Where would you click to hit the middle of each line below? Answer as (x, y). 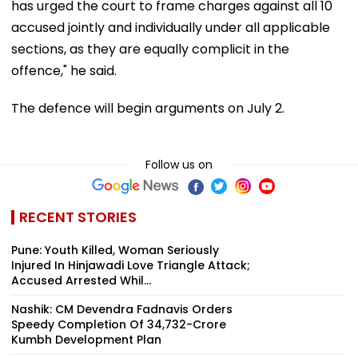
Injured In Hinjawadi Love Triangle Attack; (131, 265)
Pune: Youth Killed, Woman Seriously (115, 250)
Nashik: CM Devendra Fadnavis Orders (122, 309)
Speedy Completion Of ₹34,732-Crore (119, 324)
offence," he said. (64, 70)
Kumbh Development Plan (86, 339)
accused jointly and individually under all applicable (171, 27)
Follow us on (179, 164)
